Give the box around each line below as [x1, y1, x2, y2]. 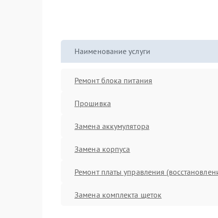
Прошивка [74, 98, 111, 108]
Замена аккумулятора [74, 121, 149, 131]
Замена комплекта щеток [74, 189, 162, 200]
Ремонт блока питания [74, 75, 152, 85]
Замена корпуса [74, 144, 130, 154]
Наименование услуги [74, 46, 150, 56]
